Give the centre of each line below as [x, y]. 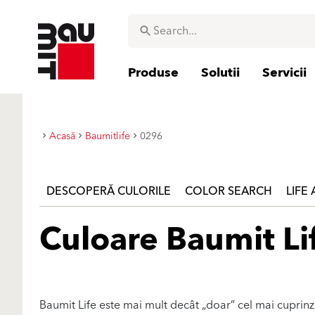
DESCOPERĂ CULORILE [109, 191]
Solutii [220, 73]
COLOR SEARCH [229, 191]
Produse [153, 73]
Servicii [284, 73]
